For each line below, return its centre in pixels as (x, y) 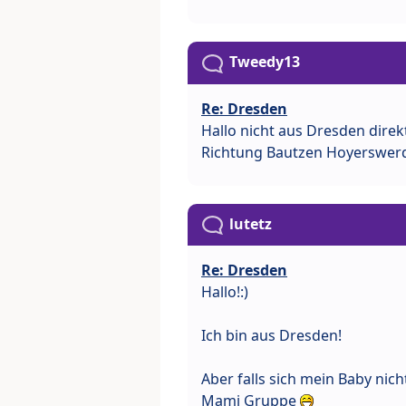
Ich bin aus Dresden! (271, 335)
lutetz (251, 223)
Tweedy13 (265, 62)
